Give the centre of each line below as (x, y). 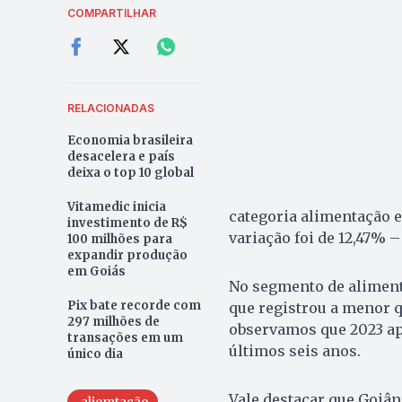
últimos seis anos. (294, 351)
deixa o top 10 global (130, 173)
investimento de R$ (127, 223)
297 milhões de (113, 322)
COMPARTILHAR (111, 13)
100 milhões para (119, 240)
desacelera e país (121, 157)
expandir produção (127, 256)
